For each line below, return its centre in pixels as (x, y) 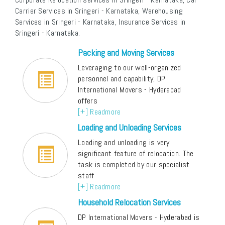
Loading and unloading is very (124, 143)
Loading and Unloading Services (130, 128)
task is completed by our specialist (134, 165)
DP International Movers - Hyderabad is (139, 217)
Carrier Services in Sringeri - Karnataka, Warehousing (99, 11)
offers (88, 101)
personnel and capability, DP (122, 79)
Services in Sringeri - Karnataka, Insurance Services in (100, 22)
